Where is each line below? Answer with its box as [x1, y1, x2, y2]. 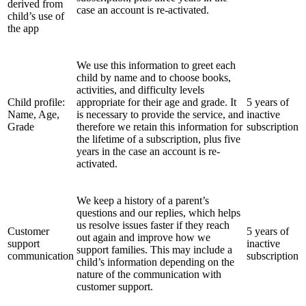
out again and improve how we [76, 231, 210, 243]
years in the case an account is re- [76, 145, 220, 157]
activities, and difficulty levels [76, 83, 204, 96]
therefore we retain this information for [76, 120, 242, 133]
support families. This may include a [76, 243, 232, 255]
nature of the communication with [76, 268, 221, 280]
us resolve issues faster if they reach [76, 219, 229, 231]
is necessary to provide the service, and [76, 108, 244, 120]
